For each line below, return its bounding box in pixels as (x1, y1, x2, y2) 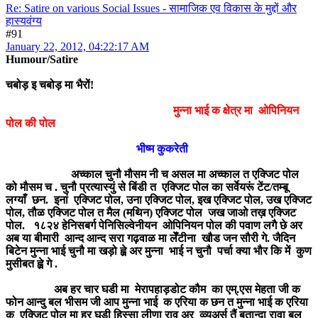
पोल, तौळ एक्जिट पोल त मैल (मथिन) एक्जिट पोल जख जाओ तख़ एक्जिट (6, 206, 296, 219)
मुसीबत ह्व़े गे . (6, 257, 57, 270)
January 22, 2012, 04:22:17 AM (6, 40, 149, 53)
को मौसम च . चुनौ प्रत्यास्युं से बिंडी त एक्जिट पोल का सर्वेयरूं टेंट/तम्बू (6, 180, 288, 193)
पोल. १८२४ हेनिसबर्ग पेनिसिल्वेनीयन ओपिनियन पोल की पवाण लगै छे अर (6, 219, 302, 231)
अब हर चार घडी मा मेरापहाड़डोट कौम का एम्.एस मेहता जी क (6, 283, 300, 295)
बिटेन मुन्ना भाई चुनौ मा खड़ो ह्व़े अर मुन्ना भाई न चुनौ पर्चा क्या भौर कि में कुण (6, 244, 312, 257)
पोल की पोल (6, 116, 58, 129)
